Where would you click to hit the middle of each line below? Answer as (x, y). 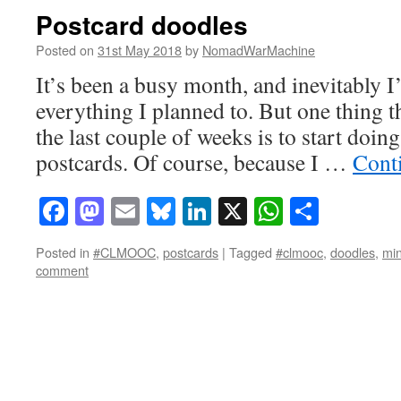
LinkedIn (264, 211)
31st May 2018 (140, 50)
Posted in (63, 252)
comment (62, 270)
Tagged (251, 252)
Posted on (65, 50)
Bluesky (222, 211)
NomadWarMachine (259, 50)
